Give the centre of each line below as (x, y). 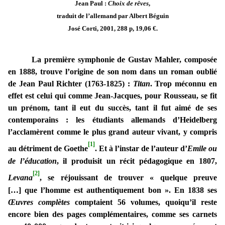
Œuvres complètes (39, 202)
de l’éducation (32, 161)
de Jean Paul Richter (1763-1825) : (71, 84)
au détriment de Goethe (48, 149)
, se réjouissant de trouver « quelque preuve (128, 178)
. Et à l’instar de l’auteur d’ (141, 149)
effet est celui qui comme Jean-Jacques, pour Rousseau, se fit (113, 96)
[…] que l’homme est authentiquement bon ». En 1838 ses (113, 190)
